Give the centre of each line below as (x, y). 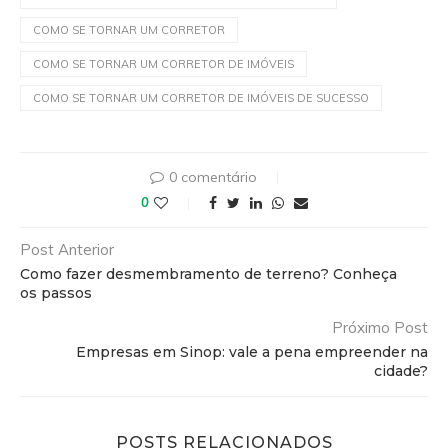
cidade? (401, 370)
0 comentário (213, 176)
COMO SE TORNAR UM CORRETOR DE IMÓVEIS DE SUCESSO (201, 97)
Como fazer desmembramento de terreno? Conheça (208, 273)
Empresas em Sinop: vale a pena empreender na (252, 351)
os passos (56, 292)
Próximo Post (380, 327)
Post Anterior (67, 249)
